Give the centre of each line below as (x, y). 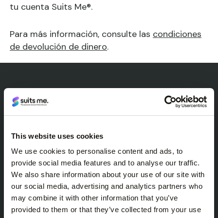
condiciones (177, 34)
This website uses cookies (57, 136)
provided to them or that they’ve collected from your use (106, 209)
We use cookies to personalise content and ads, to (97, 151)
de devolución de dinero (58, 47)
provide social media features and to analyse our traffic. (106, 163)
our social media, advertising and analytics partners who (107, 186)
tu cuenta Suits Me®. (51, 7)
